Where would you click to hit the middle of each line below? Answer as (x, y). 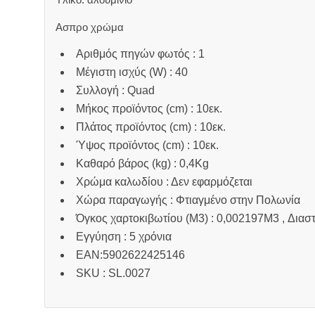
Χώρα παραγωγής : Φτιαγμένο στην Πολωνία (188, 200)
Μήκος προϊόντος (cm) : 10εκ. (149, 109)
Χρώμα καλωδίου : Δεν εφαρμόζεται (164, 182)
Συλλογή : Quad (115, 91)
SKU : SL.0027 (113, 274)
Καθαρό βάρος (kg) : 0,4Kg (142, 164)
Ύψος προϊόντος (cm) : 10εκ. (147, 146)
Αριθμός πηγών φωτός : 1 (140, 54)
